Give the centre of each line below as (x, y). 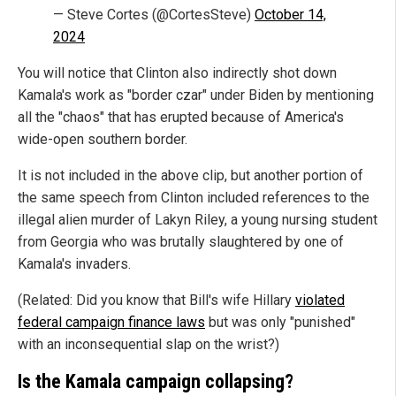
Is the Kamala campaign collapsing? (156, 382)
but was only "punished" (280, 323)
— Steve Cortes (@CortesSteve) (154, 15)
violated (320, 301)
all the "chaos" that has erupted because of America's (181, 118)
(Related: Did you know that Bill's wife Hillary (156, 301)
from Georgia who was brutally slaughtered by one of (181, 242)
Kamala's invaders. (74, 264)
